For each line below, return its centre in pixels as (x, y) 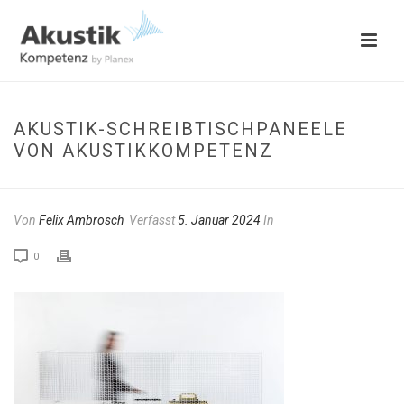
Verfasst (152, 220)
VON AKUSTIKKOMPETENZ (143, 151)
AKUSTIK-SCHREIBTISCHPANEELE (180, 129)
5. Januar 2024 (219, 220)
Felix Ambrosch (81, 220)
